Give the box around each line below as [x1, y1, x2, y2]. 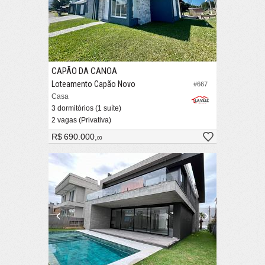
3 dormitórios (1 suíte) [51, 104, 121, 113]
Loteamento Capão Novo [51, 79, 135, 89]
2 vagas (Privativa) [51, 116, 111, 125]
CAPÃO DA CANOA [51, 66, 117, 77]
